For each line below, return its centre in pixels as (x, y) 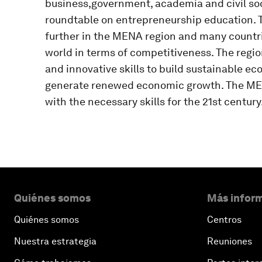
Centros (224, 220)
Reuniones (230, 242)
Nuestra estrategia (55, 242)
